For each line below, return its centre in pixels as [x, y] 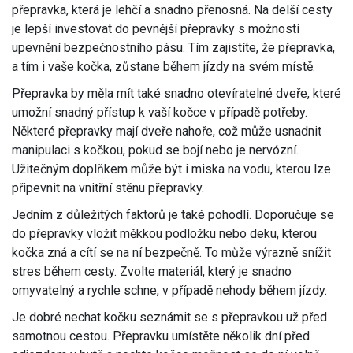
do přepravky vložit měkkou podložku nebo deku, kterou [164, 234]
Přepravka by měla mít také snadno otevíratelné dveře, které [176, 94]
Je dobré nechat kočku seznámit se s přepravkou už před [169, 318]
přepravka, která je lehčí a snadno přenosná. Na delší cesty [172, 10]
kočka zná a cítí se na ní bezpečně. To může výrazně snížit [171, 253]
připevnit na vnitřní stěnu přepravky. [108, 188]
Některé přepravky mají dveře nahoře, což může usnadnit [167, 132]
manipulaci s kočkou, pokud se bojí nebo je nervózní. [155, 150]
